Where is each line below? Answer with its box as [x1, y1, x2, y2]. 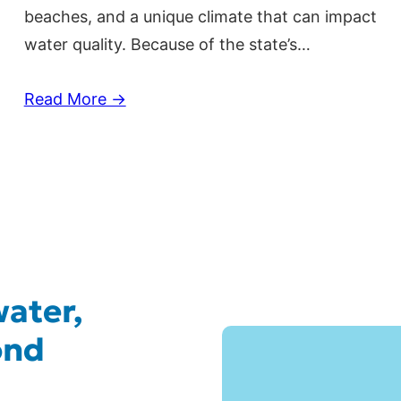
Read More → [23, 90, 126, 109]
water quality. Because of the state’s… [23, 35, 311, 55]
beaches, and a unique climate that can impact [23, 7, 377, 27]
